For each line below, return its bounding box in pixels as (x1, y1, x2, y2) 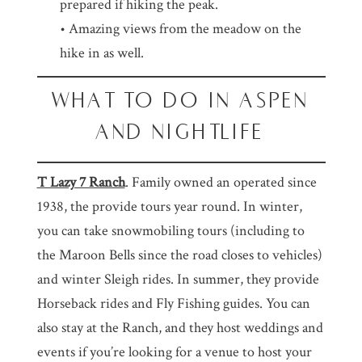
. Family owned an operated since (124, 172, 317, 192)
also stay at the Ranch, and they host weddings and (36, 318, 323, 337)
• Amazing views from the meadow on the (60, 19, 302, 38)
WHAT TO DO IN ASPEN (51, 88, 311, 112)
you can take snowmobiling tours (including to (36, 221, 305, 240)
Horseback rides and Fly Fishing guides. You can (36, 293, 310, 313)
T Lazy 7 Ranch (36, 172, 125, 192)
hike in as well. (60, 43, 145, 62)
